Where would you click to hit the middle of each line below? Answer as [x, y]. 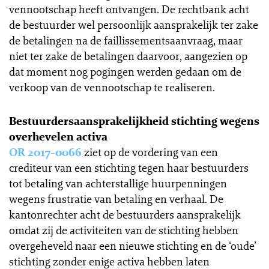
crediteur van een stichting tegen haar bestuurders [129, 168]
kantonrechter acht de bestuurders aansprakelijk [125, 214]
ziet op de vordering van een [150, 152]
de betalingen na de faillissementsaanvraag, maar [126, 40]
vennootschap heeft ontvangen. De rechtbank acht [129, 9]
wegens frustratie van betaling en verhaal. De [116, 199]
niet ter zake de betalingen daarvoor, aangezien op [128, 56]
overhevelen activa [58, 136]
